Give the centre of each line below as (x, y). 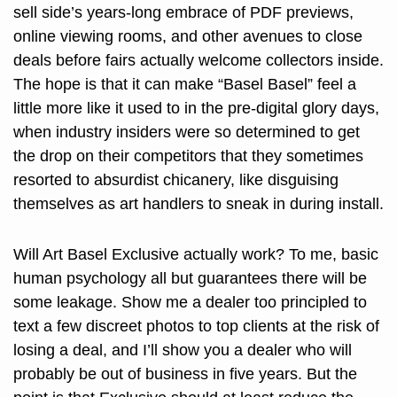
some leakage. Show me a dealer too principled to (190, 303)
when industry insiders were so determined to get (187, 132)
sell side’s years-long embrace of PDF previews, (183, 13)
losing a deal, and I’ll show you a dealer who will (183, 350)
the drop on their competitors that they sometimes (188, 156)
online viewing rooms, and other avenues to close (188, 37)
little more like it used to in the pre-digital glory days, (196, 109)
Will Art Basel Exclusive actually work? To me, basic (196, 255)
